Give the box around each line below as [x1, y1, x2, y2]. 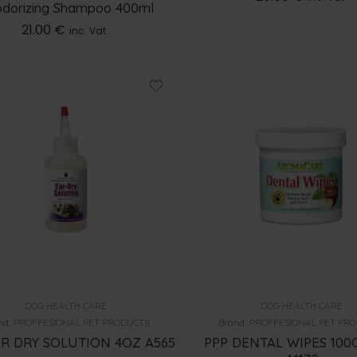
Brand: [218, 316, 250, 329]
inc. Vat [69, 23, 106, 37]
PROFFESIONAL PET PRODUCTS [13, 316, 149, 329]
